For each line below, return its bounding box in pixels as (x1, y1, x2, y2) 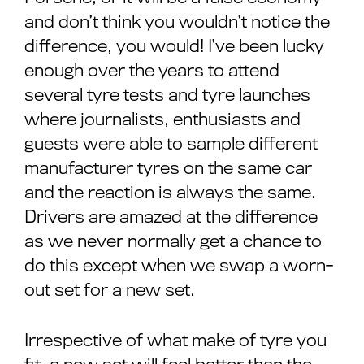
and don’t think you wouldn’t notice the (24, 12, 330, 32)
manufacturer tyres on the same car (24, 158, 312, 178)
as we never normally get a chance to (24, 232, 322, 251)
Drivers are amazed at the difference (24, 207, 318, 227)
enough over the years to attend (24, 61, 279, 80)
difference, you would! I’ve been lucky (24, 37, 324, 56)
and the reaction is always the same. (24, 183, 316, 202)
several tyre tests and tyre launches (24, 85, 310, 105)
